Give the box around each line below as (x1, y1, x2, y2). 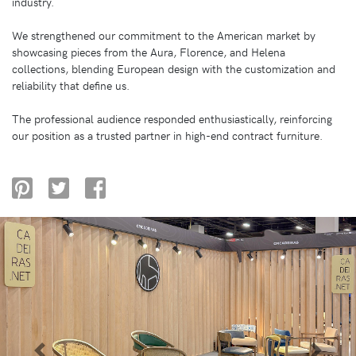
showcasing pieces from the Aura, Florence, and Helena (12, 44, 285, 60)
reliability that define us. (12, 77, 130, 94)
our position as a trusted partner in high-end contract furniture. (12, 127, 323, 144)
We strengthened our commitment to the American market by (12, 27, 315, 44)
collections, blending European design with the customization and (12, 60, 335, 77)
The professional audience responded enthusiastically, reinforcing (12, 110, 332, 127)
